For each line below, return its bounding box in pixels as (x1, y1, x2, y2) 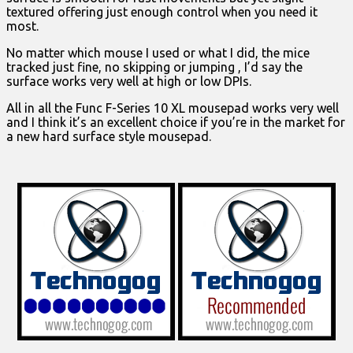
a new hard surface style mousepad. (6, 129, 211, 144)
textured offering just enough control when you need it (6, 5, 318, 20)
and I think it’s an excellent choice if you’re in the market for (6, 115, 345, 130)
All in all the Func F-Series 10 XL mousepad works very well (6, 101, 339, 116)
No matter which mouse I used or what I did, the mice (6, 46, 310, 61)
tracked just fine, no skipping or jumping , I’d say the (6, 60, 303, 75)
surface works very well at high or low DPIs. (6, 74, 251, 89)
